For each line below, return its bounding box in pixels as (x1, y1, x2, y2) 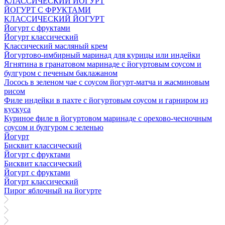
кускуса (4, 104, 31, 114)
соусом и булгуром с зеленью (4, 123, 103, 132)
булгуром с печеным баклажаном (4, 68, 118, 77)
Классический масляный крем (4, 41, 107, 50)
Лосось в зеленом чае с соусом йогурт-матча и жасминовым (4, 77, 209, 86)
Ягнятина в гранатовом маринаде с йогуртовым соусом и (4, 59, 201, 68)
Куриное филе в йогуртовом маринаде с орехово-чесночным (4, 114, 212, 123)
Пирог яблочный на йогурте (4, 186, 101, 195)
